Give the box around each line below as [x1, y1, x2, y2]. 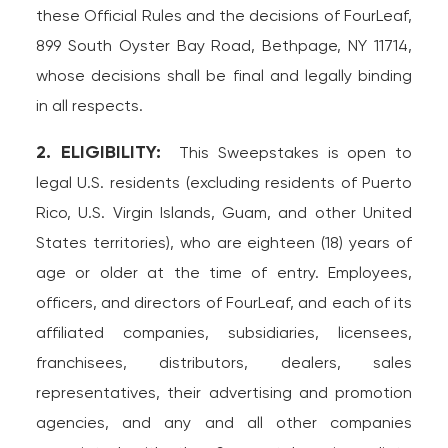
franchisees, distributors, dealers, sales [35, 353, 413, 372]
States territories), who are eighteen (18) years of [35, 233, 413, 252]
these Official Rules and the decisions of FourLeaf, [35, 6, 413, 25]
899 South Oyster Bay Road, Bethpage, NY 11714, [35, 36, 413, 55]
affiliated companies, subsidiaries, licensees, [35, 323, 413, 342]
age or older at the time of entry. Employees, [35, 263, 413, 282]
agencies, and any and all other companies [35, 413, 413, 432]
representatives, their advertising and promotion [35, 383, 413, 402]
